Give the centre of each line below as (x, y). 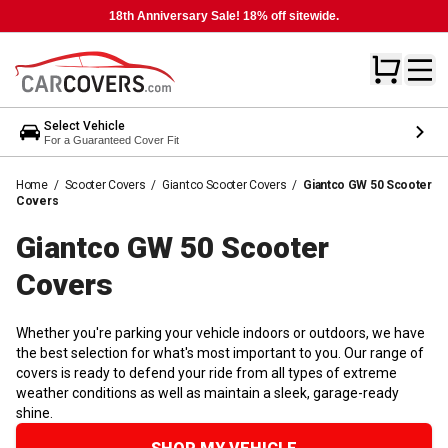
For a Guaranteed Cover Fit (111, 139)
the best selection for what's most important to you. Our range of (220, 352)
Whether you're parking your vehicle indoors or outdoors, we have (220, 332)
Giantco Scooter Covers (224, 184)
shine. (34, 412)
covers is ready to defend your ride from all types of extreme (206, 372)
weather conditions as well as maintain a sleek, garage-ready (207, 392)
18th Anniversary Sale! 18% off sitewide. (224, 16)
